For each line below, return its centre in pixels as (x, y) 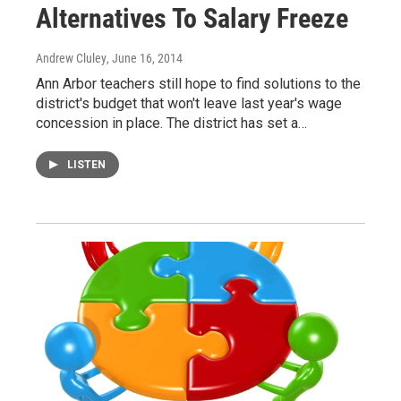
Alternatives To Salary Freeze (192, 18)
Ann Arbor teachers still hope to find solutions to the (198, 83)
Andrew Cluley (71, 58)
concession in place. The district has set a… (171, 123)
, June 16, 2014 (145, 58)
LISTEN (86, 164)
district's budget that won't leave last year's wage (189, 103)
